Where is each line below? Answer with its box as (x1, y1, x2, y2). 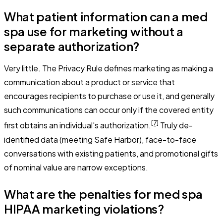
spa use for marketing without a (4, 24, 183, 39)
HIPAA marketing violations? (4, 201, 164, 216)
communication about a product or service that (4, 77, 175, 88)
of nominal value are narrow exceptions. (4, 162, 148, 172)
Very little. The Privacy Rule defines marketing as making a (4, 63, 213, 74)
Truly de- (159, 120, 193, 131)
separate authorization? (4, 39, 139, 54)
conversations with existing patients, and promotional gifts (4, 148, 218, 159)
